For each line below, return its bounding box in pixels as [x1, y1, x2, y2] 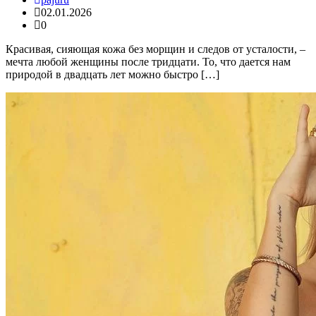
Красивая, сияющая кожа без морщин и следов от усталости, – [6, 42, 305, 55]
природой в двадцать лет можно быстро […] [6, 68, 219, 80]
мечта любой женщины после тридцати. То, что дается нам [6, 55, 291, 68]
